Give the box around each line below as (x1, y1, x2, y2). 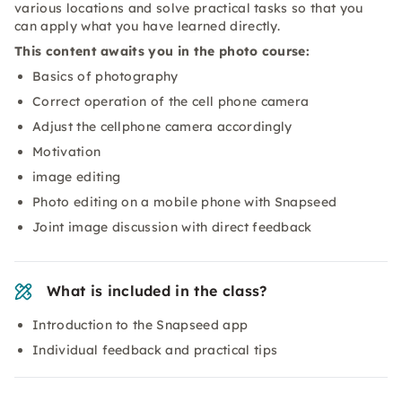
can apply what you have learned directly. (14, 18, 281, 34)
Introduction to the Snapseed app (32, 317, 249, 333)
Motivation (32, 144, 101, 160)
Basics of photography (32, 68, 179, 84)
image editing (32, 169, 121, 185)
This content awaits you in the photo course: (14, 43, 310, 59)
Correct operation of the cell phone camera (32, 93, 310, 109)
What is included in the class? (47, 282, 267, 300)
